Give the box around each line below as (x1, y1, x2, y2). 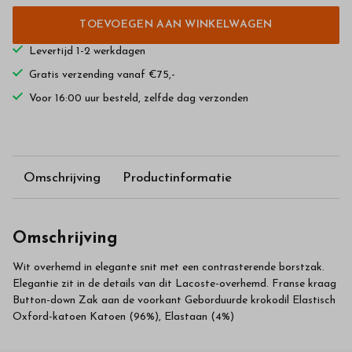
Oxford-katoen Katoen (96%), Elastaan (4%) (13, 311, 234, 324)
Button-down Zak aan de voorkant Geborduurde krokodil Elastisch (13, 295, 335, 307)
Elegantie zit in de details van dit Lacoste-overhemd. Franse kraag (13, 278, 336, 291)
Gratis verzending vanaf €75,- (29, 69, 175, 82)
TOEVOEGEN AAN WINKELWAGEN (79, 19, 273, 31)
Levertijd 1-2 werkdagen (29, 46, 145, 58)
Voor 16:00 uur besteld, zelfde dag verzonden (29, 93, 248, 105)
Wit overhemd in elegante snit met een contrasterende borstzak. (13, 262, 324, 274)
